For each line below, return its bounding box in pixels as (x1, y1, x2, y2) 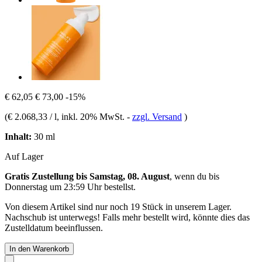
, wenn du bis (170, 171, 219, 181)
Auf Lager (5, 151, 43, 161)
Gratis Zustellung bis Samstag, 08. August (5, 171, 170, 181)
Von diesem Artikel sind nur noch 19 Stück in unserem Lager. (5, 201, 232, 212)
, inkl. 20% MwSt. (57, 111, 127, 122)
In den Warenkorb (9, 244, 69, 253)
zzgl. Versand (132, 111, 182, 122)
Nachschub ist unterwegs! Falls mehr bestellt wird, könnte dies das (5, 212, 250, 222)
